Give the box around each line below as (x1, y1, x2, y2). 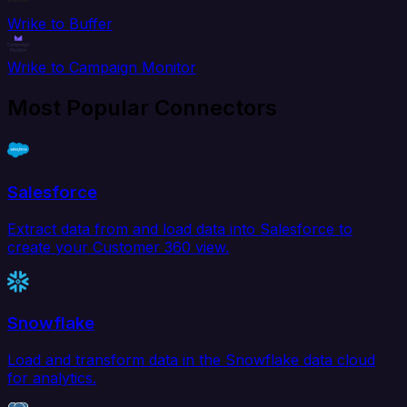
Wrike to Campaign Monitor (7, 58, 196, 77)
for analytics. (7, 368, 96, 387)
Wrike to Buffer (7, 15, 113, 34)
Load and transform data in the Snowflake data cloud (7, 350, 375, 369)
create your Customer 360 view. (7, 237, 229, 256)
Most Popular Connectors (7, 94, 277, 122)
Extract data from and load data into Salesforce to (7, 219, 352, 238)
